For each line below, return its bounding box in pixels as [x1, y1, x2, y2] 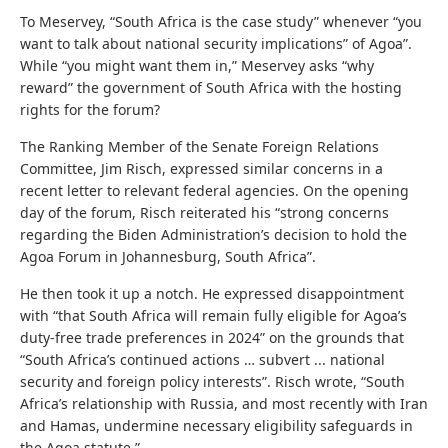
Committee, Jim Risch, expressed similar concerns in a [20, 158, 383, 178]
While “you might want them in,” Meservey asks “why [20, 55, 374, 75]
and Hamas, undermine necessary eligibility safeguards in [20, 415, 413, 435]
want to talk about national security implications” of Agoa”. [20, 33, 412, 53]
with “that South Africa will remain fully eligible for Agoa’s [20, 305, 407, 325]
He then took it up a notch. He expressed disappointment [20, 283, 404, 303]
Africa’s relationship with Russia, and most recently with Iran [20, 393, 428, 413]
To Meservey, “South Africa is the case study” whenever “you [20, 11, 422, 31]
